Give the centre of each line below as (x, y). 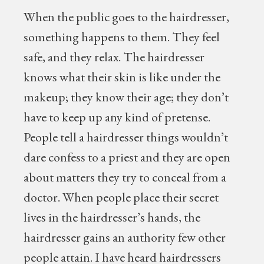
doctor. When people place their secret (121, 197)
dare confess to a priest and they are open (127, 157)
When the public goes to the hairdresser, (127, 17)
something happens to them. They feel (122, 37)
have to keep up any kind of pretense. (117, 117)
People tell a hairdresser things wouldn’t (126, 137)
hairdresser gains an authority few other (125, 237)
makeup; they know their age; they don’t (126, 97)
